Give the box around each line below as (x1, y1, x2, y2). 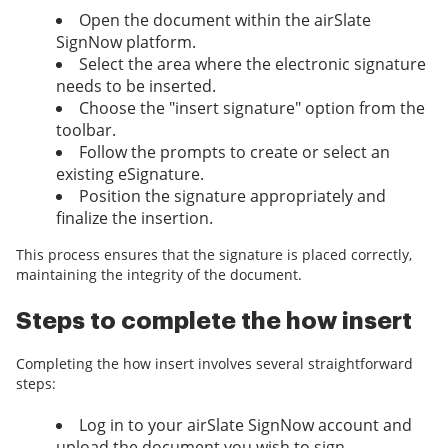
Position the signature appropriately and (79, 185, 386, 208)
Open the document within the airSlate (79, 9, 371, 32)
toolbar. (56, 119, 116, 142)
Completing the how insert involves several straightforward (16, 354, 413, 374)
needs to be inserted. (56, 75, 216, 98)
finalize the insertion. (56, 207, 213, 230)
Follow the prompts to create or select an (79, 141, 390, 164)
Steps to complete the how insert (16, 309, 412, 334)
